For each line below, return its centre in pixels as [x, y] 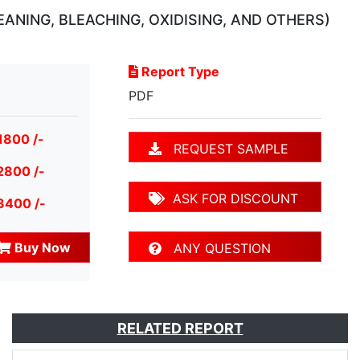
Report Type [179, 72]
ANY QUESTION [216, 249]
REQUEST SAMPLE [225, 149]
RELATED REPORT [180, 329]
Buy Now [41, 248]
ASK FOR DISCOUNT [231, 199]
